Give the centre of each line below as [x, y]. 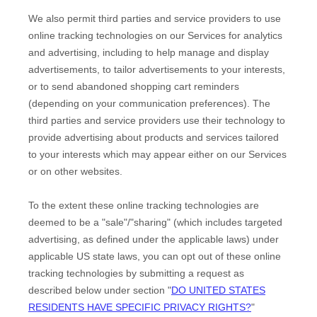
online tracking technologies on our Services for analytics [155, 35]
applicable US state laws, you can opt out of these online [155, 256]
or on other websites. [75, 171]
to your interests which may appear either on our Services [157, 154]
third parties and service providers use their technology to [157, 120]
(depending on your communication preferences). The [149, 103]
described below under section [98, 290]
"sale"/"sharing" [136, 222]
